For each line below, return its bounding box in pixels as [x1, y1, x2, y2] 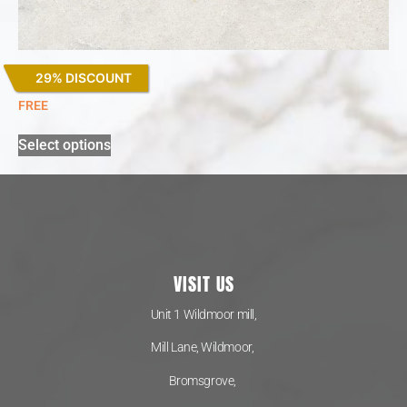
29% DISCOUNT [35, 69, 132, 85]
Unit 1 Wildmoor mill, [150, 306, 257, 322]
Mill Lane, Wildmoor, [151, 340, 256, 355]
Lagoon [18, 71, 67, 89]
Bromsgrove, [168, 372, 239, 388]
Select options [18, 136, 111, 154]
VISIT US [173, 269, 234, 298]
